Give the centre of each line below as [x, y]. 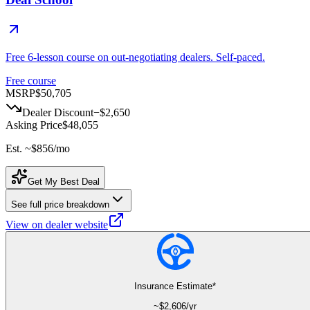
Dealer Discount [58, 113]
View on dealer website [57, 225]
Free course [31, 81]
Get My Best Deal [64, 182]
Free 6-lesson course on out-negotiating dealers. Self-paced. [135, 57]
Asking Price [34, 125]
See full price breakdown [60, 205]
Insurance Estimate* [175, 286]
